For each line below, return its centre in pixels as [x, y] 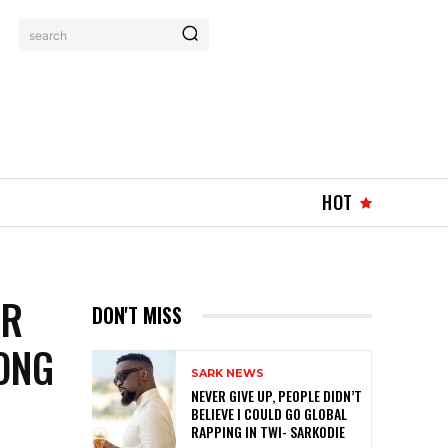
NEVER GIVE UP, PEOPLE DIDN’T [276, 396]
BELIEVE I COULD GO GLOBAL [269, 414]
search [48, 35]
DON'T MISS [137, 315]
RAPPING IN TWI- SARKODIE [268, 432]
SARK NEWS [227, 373]
